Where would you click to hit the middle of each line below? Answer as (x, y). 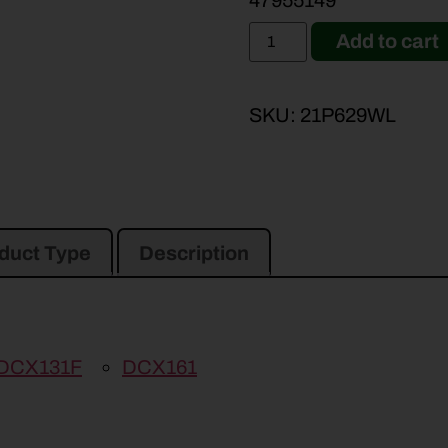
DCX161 (159, 367)
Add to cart (388, 41)
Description (194, 253)
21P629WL (348, 115)
